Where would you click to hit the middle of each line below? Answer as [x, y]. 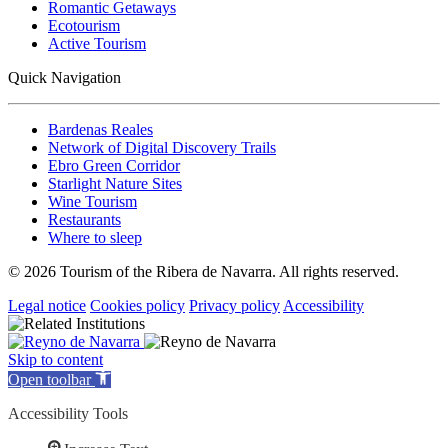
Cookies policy [137, 305]
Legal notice [47, 305]
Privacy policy [234, 305]
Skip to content [55, 359]
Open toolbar [49, 379]
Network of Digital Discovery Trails [162, 147]
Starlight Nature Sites [115, 183]
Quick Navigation [64, 77]
